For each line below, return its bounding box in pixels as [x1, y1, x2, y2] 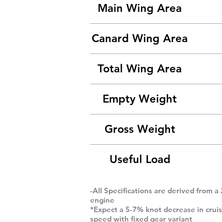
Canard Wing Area [92, 32, 188, 45]
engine [90, 195, 114, 205]
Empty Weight [103, 92, 177, 106]
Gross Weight [104, 122, 175, 136]
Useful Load [109, 153, 170, 166]
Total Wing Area [98, 62, 182, 75]
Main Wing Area [98, 1, 182, 15]
